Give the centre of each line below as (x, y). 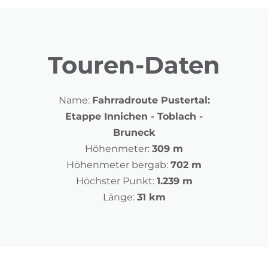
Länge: (118, 197)
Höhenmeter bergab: (117, 165)
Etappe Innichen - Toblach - (134, 116)
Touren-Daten (134, 65)
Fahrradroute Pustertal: (151, 100)
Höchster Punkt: (115, 181)
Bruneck (134, 133)
